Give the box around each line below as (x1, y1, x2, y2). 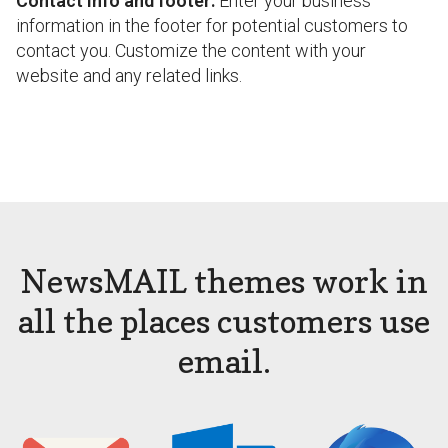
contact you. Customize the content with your (16, 40, 366, 61)
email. (177, 342, 271, 381)
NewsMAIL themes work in (20, 262, 428, 301)
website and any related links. (16, 65, 242, 86)
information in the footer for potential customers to (16, 15, 408, 36)
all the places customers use (18, 302, 430, 341)
